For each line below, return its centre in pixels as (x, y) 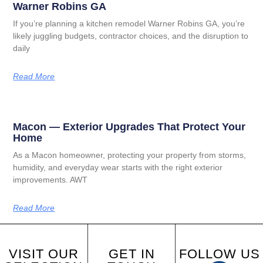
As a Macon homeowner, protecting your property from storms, (130, 155)
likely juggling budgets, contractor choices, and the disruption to (131, 36)
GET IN (131, 254)
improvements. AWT (50, 179)
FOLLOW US (219, 254)
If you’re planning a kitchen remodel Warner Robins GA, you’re (129, 23)
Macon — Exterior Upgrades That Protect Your (129, 127)
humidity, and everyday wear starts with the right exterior (118, 167)
